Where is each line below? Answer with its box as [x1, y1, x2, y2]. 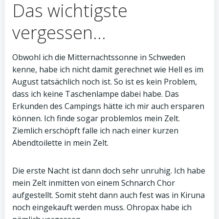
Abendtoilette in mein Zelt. [12, 137, 109, 148]
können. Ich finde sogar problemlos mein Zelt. [12, 113, 180, 124]
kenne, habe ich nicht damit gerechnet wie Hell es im [12, 64, 203, 75]
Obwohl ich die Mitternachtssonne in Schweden [12, 52, 185, 63]
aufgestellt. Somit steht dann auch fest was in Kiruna [12, 190, 205, 200]
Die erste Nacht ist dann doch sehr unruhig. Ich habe [12, 165, 205, 176]
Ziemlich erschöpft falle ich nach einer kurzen [12, 125, 178, 136]
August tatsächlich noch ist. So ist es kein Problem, [12, 76, 197, 87]
